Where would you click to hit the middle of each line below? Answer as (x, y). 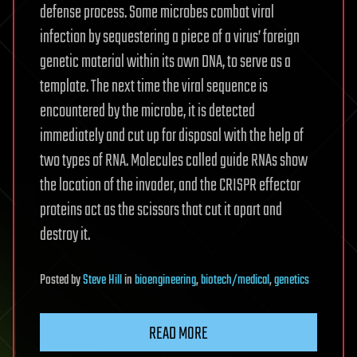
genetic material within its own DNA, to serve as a (165, 63)
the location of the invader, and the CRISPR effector (170, 186)
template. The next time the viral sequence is (154, 87)
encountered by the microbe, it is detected (147, 112)
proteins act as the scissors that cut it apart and (161, 211)
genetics (292, 281)
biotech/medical (235, 281)
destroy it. (65, 235)
